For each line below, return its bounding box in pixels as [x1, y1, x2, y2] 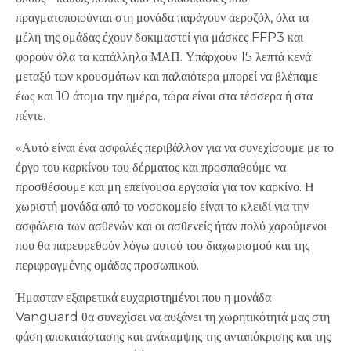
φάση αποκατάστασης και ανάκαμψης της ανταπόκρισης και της [16, 329, 331, 344]
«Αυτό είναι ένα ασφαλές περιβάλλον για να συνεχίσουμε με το [16, 140, 334, 155]
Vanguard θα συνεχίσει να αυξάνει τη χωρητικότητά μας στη [16, 309, 330, 324]
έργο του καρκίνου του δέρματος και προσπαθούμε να [16, 160, 286, 175]
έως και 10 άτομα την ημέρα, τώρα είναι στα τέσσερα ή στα [16, 89, 313, 103]
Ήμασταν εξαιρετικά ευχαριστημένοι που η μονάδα [16, 290, 271, 305]
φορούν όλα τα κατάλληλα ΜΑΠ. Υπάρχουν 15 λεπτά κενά [16, 49, 311, 64]
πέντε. [16, 108, 45, 123]
